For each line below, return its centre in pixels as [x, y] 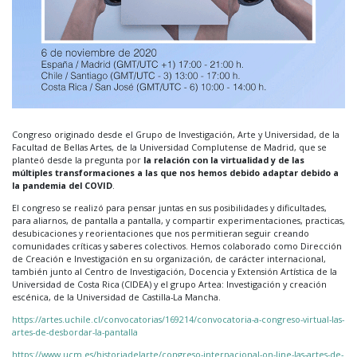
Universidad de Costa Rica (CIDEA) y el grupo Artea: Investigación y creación [169, 284]
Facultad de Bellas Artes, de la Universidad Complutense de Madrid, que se [169, 147]
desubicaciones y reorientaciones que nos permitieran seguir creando [161, 233]
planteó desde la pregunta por [78, 159]
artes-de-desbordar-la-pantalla [75, 331]
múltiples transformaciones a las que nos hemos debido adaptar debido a [175, 172]
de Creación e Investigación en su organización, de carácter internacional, [169, 258]
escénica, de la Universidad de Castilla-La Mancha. [116, 296]
